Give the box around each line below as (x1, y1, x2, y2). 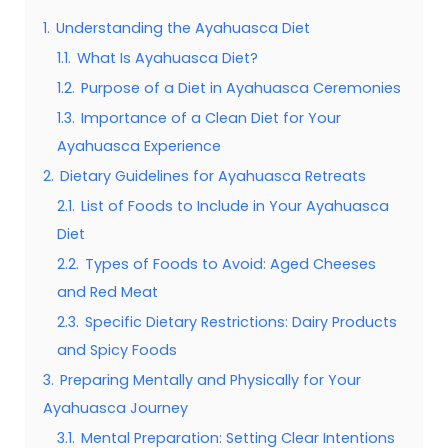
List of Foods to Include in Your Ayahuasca (80, 195, 389, 216)
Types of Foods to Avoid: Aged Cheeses (84, 253, 376, 274)
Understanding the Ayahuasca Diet (55, 17, 310, 38)
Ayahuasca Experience (56, 135, 221, 156)
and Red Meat (56, 281, 158, 302)
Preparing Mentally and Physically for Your (59, 369, 361, 390)
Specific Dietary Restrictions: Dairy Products (84, 311, 397, 332)
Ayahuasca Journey (42, 397, 188, 418)
